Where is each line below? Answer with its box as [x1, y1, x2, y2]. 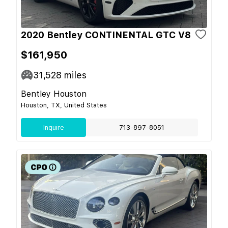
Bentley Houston [21, 89, 87, 99]
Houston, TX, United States [21, 101, 107, 109]
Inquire [43, 123, 64, 131]
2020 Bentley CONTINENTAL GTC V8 [21, 29, 191, 40]
